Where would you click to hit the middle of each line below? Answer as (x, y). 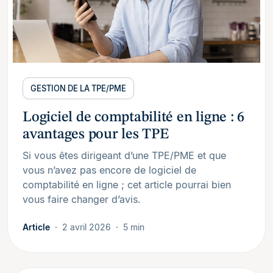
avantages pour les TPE (96, 135)
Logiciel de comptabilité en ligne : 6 (134, 118)
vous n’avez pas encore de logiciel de (109, 170)
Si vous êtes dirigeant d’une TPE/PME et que (124, 156)
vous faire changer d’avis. (82, 200)
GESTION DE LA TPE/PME (78, 89)
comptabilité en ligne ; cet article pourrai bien (127, 185)
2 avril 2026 (87, 227)
